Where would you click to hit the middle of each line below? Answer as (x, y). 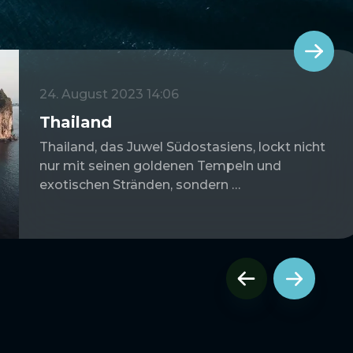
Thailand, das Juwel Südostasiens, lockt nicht (182, 147)
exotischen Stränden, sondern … (139, 185)
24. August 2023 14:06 (109, 95)
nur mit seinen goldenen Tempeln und (160, 166)
